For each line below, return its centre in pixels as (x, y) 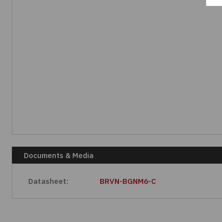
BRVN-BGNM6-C (128, 181)
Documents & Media (59, 155)
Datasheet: (48, 181)
